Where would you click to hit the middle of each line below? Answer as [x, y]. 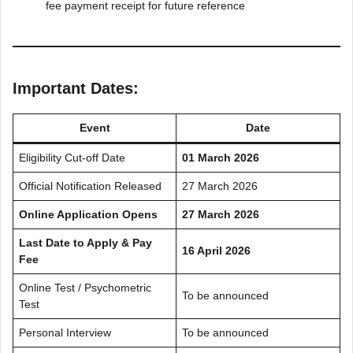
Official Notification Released [90, 186]
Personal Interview [65, 332]
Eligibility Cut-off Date [72, 157]
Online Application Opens [88, 214]
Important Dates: [76, 88]
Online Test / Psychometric [85, 287]
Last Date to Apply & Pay [85, 242]
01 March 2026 [221, 157]
